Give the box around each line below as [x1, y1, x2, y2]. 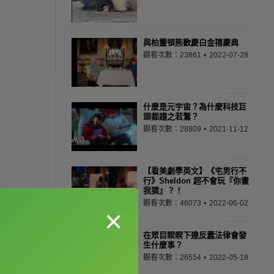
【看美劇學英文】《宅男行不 [143, 166, 246, 176]
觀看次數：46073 [143, 199, 203, 207]
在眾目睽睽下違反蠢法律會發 [143, 231, 246, 240]
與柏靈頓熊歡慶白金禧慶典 [143, 38, 239, 47]
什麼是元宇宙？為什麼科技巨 [143, 102, 246, 111]
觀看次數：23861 [143, 51, 203, 59]
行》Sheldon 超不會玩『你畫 [143, 176, 249, 185]
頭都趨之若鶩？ [143, 112, 199, 121]
